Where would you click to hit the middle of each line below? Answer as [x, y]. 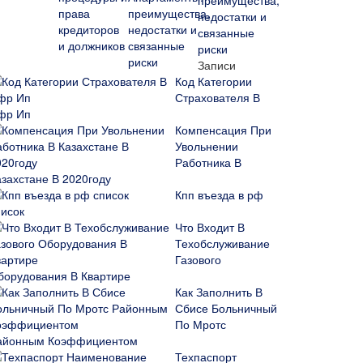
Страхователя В [218, 97]
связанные [226, 32]
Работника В [208, 162]
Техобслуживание [222, 243]
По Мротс [201, 324]
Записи [217, 65]
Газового [198, 259]
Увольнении [207, 146]
